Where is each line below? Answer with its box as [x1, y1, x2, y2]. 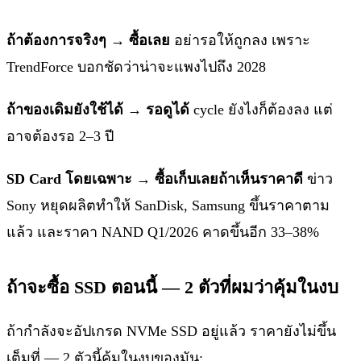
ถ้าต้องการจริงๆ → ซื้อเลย [6, 32, 170, 49]
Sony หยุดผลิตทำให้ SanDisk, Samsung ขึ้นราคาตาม [6, 197, 330, 214]
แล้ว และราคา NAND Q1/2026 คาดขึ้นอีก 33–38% [6, 224, 319, 241]
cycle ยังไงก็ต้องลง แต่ [189, 102, 333, 118]
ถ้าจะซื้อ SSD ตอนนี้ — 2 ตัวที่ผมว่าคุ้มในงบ [6, 277, 338, 298]
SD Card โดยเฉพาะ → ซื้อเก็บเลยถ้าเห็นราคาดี [6, 171, 303, 188]
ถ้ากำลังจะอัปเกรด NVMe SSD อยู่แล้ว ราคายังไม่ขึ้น [6, 323, 336, 340]
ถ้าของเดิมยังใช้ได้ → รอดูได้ [6, 102, 189, 118]
